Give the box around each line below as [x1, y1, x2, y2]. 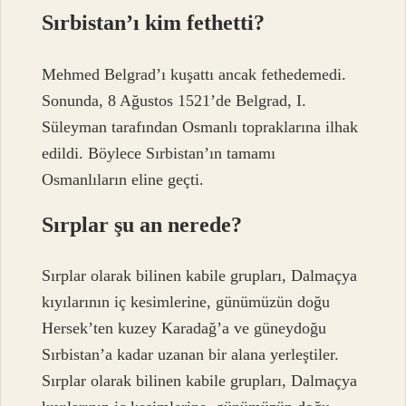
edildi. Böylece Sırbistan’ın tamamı [42, 143, 276, 162]
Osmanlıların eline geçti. [42, 169, 205, 188]
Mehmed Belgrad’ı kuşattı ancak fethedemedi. [42, 64, 347, 83]
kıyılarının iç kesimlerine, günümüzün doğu [42, 292, 331, 311]
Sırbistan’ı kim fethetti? [42, 11, 266, 35]
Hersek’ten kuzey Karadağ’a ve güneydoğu [42, 318, 327, 337]
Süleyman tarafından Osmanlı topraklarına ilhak [42, 117, 359, 136]
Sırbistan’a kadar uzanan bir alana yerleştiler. [42, 344, 340, 363]
